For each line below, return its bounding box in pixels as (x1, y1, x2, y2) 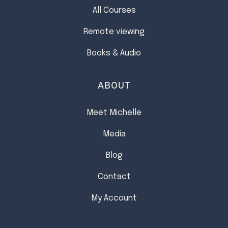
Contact (97, 173, 131, 181)
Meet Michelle (87, 108, 141, 117)
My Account (91, 194, 137, 203)
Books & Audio (87, 49, 141, 58)
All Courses (92, 6, 136, 15)
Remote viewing (83, 27, 145, 36)
